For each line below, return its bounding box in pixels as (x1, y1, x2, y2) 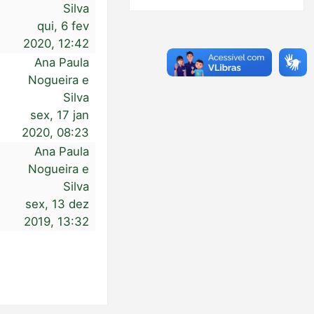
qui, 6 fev (37, 19, 90, 33)
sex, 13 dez (25, 197, 90, 211)
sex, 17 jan (30, 108, 90, 122)
